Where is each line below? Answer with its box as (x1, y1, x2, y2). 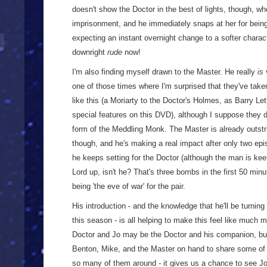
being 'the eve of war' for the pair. (72, 182, 185, 191)
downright (72, 48, 107, 57)
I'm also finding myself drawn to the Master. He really (72, 67, 257, 76)
